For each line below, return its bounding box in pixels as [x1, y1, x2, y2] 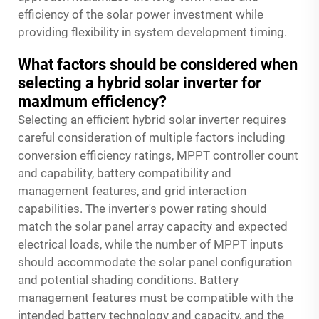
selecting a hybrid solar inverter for [18, 73, 261, 92]
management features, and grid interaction [18, 183, 246, 198]
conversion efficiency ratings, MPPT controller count [18, 147, 298, 162]
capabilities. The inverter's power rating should [18, 201, 267, 216]
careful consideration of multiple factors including [18, 130, 286, 145]
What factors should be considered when [18, 55, 298, 73]
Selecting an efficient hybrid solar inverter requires [18, 112, 286, 127]
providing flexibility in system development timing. [18, 24, 287, 39]
